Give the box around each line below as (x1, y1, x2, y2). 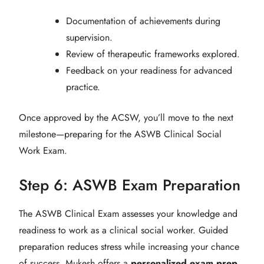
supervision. (66, 30, 113, 44)
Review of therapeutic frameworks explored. (66, 47, 240, 61)
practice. (66, 80, 100, 94)
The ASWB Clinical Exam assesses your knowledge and (19, 206, 237, 220)
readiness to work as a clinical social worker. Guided (19, 223, 228, 237)
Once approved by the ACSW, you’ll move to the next (19, 110, 233, 124)
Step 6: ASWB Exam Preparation (19, 173, 240, 196)
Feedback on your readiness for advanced (66, 63, 232, 77)
